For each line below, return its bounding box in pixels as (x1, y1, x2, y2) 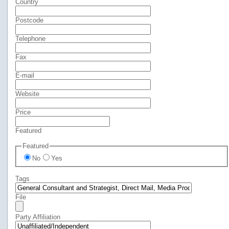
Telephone (15, 35, 45, 42)
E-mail (15, 72, 34, 79)
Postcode (15, 16, 43, 24)
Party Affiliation (15, 213, 60, 221)
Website (15, 90, 39, 98)
